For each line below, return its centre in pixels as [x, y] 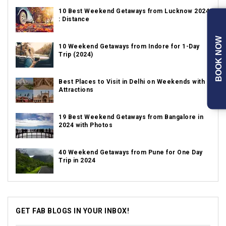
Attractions [76, 90]
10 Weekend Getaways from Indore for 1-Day [129, 46]
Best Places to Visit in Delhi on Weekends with [132, 82]
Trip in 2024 [77, 160]
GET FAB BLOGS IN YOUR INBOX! [72, 211]
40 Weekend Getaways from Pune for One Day [131, 152]
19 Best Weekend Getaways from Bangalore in [131, 117]
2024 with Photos [86, 125]
